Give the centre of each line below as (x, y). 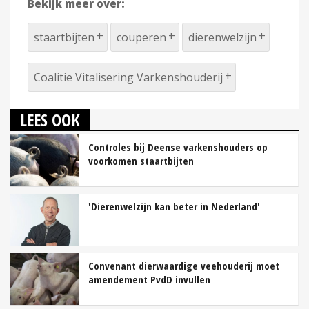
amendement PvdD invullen (149, 279)
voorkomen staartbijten (141, 160)
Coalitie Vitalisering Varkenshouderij (128, 77)
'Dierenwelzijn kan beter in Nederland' (174, 206)
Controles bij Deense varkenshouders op (178, 147)
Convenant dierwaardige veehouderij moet (184, 265)
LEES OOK (50, 119)
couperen (141, 37)
